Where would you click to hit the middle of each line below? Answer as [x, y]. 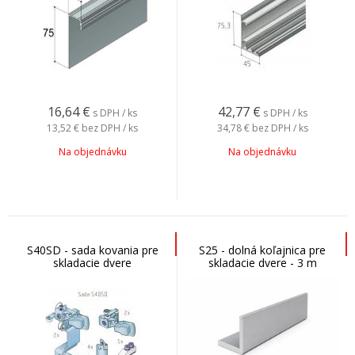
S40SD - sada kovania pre [92, 250]
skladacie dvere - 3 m [262, 263]
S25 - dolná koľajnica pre [262, 250]
